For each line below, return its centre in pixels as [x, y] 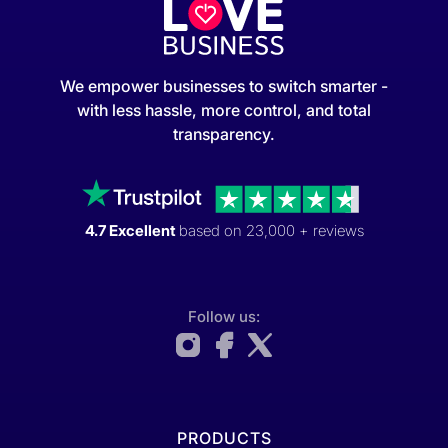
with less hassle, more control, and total [224, 110]
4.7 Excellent [131, 230]
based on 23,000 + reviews [271, 230]
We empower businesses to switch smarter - [224, 86]
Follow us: [224, 316]
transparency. [224, 134]
